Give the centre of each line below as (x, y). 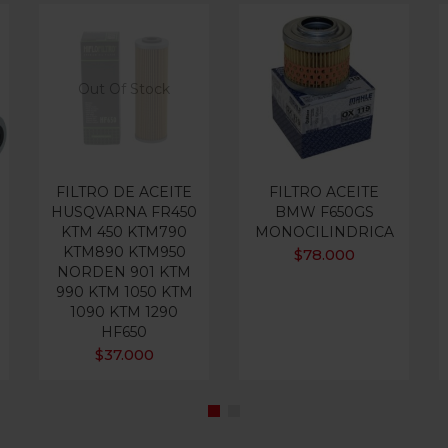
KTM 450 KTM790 (124, 232)
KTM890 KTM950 (124, 252)
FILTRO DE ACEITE (124, 192)
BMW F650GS (324, 212)
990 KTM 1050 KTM (124, 292)
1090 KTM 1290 (124, 312)
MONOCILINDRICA (324, 232)
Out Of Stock (124, 89)
